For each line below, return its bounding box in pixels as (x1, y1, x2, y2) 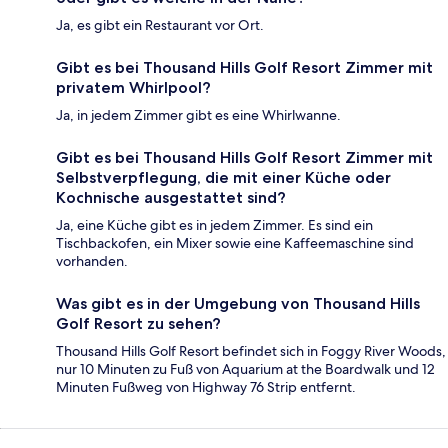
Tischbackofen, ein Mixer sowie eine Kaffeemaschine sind (56, 234, 414, 253)
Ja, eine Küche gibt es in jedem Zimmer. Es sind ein (56, 216, 373, 235)
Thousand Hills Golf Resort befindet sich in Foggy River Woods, (56, 342, 446, 361)
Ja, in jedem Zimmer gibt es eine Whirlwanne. (56, 106, 341, 125)
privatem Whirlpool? (56, 78, 211, 98)
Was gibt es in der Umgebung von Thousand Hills (56, 294, 420, 314)
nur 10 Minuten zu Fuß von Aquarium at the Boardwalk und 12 (56, 360, 435, 379)
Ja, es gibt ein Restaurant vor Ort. (56, 16, 264, 35)
